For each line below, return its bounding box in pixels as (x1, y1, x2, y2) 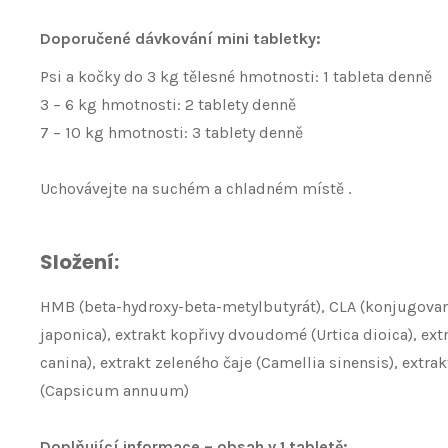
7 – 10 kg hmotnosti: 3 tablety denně (40, 123, 303, 142)
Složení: (40, 248, 119, 276)
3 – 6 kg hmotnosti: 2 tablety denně (40, 95, 296, 114)
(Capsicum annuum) (40, 381, 189, 400)
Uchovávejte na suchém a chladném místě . (40, 179, 351, 198)
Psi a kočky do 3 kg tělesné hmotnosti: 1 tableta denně (40, 67, 432, 86)
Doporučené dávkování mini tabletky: (40, 29, 321, 48)
